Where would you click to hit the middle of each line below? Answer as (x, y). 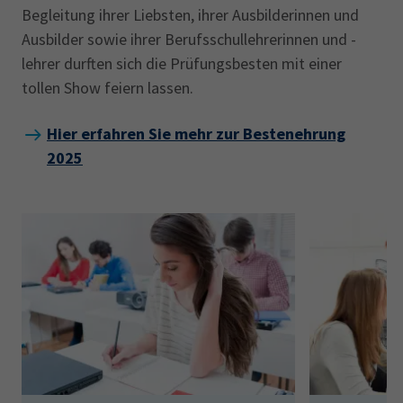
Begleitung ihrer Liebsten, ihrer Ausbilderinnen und (190, 15)
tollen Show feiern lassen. (107, 88)
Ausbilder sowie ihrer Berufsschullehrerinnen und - (189, 39)
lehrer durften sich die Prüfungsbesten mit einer (182, 63)
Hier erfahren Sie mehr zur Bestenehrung (196, 134)
